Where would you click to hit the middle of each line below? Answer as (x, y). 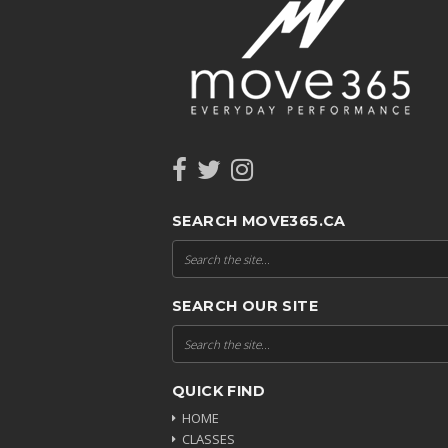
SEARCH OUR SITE (245, 305)
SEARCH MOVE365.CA (259, 220)
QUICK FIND (218, 390)
